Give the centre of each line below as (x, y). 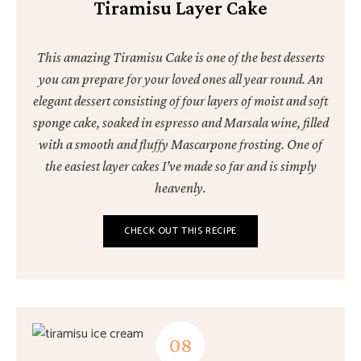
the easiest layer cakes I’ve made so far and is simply (180, 166)
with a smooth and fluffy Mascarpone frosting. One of (180, 144)
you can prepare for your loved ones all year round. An (180, 79)
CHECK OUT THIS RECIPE (180, 231)
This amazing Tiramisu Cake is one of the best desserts (180, 57)
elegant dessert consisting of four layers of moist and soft (180, 101)
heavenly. (180, 188)
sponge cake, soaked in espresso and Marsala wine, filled (180, 122)
